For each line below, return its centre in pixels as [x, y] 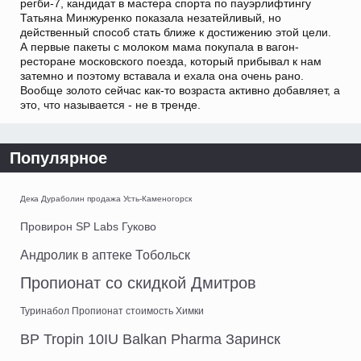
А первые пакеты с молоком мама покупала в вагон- [160, 47]
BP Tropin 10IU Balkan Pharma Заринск [150, 340]
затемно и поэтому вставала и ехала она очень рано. [162, 76]
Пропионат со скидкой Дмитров [138, 283]
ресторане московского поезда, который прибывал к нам [171, 62]
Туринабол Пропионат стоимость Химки [112, 311]
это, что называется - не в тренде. [110, 105]
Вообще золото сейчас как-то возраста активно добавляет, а [180, 91]
